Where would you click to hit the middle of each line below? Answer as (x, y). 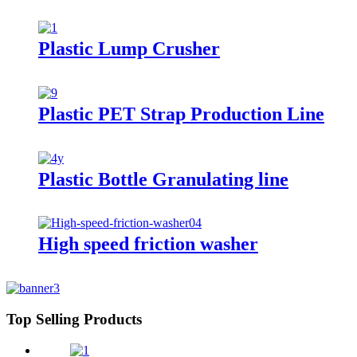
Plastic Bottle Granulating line (163, 179)
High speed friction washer (148, 244)
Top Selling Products (74, 320)
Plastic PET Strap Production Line (181, 114)
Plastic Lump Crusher (129, 48)
